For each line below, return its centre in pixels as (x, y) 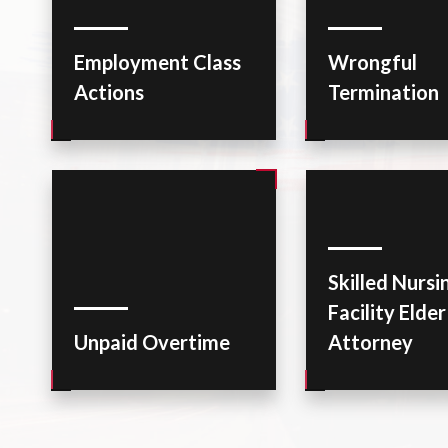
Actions (109, 92)
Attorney (371, 342)
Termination (384, 92)
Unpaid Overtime (152, 342)
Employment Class (158, 62)
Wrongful (373, 62)
